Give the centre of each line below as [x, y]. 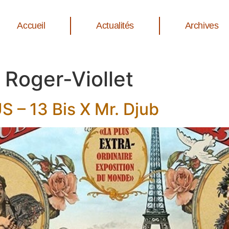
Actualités [115, 26]
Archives [202, 26]
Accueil [31, 26]
